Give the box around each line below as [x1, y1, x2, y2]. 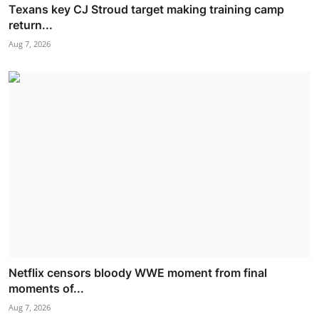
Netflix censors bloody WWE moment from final [9, 266, 267, 281]
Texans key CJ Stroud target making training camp [9, 1, 284, 16]
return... [9, 17, 53, 32]
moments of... [9, 281, 84, 296]
